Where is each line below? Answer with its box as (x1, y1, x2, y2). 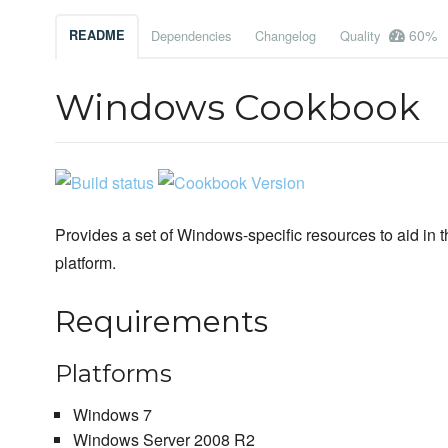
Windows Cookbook (55, 85, 420, 130)
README (69, 26, 125, 45)
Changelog (255, 26, 316, 46)
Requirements (55, 303, 268, 341)
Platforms (55, 359, 172, 389)
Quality (340, 26, 384, 46)
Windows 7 (72, 403, 152, 427)
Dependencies (151, 26, 231, 46)
